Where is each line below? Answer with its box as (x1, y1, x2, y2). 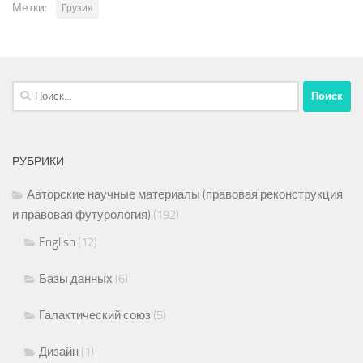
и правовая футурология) (12, 207, 151, 222)
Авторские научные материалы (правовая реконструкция (27, 186, 343, 202)
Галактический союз (39, 307, 151, 322)
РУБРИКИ (12, 154, 64, 169)
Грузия (62, 2, 93, 14)
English (39, 234, 75, 250)
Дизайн (39, 344, 79, 359)
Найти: (11, 82, 48, 97)
